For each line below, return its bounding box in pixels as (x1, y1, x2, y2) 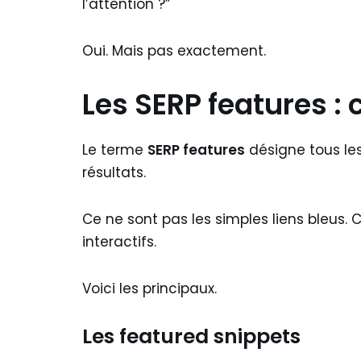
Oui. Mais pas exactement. (82, 41, 266, 60)
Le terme (82, 140, 147, 160)
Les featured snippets (82, 322, 301, 351)
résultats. (82, 163, 146, 182)
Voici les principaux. (82, 279, 217, 298)
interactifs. (82, 232, 156, 251)
